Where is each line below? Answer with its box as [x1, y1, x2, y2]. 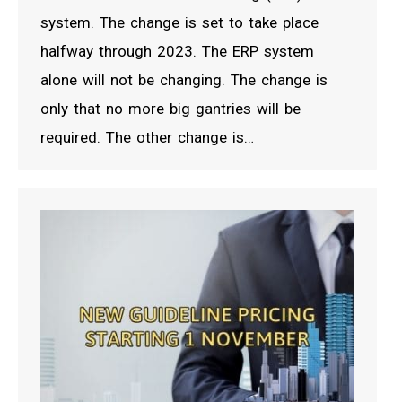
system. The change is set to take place [40, 13, 319, 31]
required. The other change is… [40, 127, 254, 146]
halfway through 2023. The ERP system [40, 41, 314, 60]
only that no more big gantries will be [40, 99, 301, 118]
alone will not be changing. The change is [40, 70, 328, 89]
